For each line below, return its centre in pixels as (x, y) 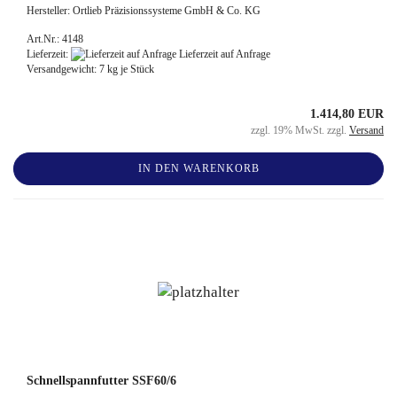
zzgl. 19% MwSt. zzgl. (300, 131)
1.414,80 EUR (347, 114)
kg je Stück (129, 70)
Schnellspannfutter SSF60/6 (101, 381)
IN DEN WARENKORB (198, 169)
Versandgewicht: (63, 70)
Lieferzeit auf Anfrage (223, 54)
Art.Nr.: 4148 (55, 39)
